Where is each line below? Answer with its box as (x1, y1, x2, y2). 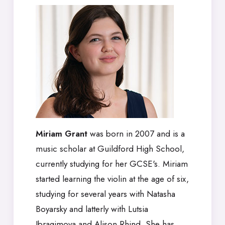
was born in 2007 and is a (87, 128, 185, 140)
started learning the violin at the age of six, (36, 173, 189, 185)
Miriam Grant (36, 128, 87, 140)
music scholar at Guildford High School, (36, 143, 184, 155)
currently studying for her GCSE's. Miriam (36, 158, 188, 170)
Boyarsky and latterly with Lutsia (36, 203, 148, 215)
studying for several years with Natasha (36, 188, 175, 200)
